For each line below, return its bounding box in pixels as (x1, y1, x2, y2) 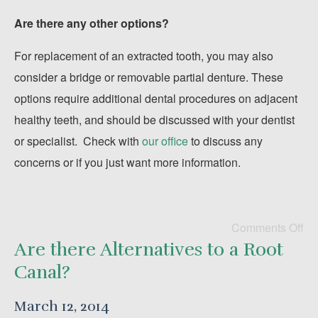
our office (142, 133, 188, 149)
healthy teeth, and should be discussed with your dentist (14, 111, 295, 128)
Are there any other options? (14, 15, 169, 31)
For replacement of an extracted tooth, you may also (14, 48, 273, 64)
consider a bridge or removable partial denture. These (14, 69, 283, 85)
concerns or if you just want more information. (14, 154, 241, 170)
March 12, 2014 (14, 297, 109, 315)
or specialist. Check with (14, 133, 142, 149)
